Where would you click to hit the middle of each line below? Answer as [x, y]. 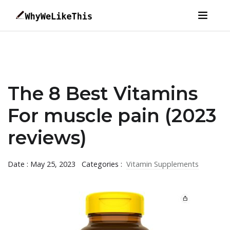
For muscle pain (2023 [112, 116]
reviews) [47, 138]
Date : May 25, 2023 [42, 164]
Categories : [103, 164]
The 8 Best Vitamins [103, 93]
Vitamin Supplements [162, 164]
